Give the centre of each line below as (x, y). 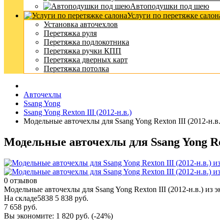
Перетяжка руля (70, 33)
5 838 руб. (72, 198)
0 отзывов (21, 180)
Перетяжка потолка (76, 69)
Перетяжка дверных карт (86, 60)
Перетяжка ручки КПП (82, 51)
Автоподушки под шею (170, 6)
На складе (21, 198)
